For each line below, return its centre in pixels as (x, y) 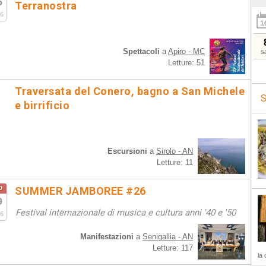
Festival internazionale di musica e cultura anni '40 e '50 (126, 213)
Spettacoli (141, 51)
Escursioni (127, 151)
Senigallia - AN (168, 237)
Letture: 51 (186, 63)
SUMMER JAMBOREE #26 (80, 191)
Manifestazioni (107, 237)
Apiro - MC (186, 51)
